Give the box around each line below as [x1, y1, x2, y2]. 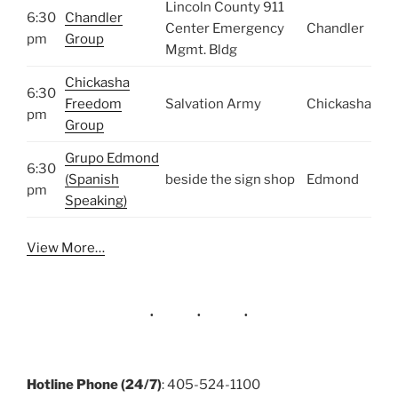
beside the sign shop [165, 171, 295, 187]
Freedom [65, 95, 122, 112]
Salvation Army [165, 95, 261, 112]
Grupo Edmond [65, 149, 159, 166]
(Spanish [65, 171, 119, 187]
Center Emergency [165, 20, 284, 36]
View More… [27, 240, 105, 257]
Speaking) [65, 192, 127, 209]
